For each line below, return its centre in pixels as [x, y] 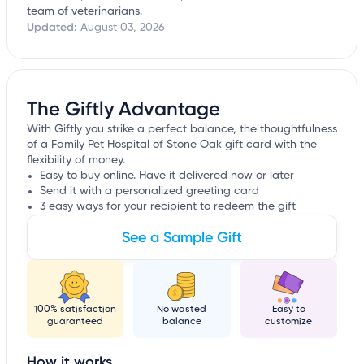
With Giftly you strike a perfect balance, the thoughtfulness [182, 130]
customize [289, 322]
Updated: [54, 28]
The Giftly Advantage [123, 109]
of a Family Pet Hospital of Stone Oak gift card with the [172, 145]
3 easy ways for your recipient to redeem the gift [168, 207]
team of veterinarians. [84, 12]
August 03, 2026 [123, 28]
